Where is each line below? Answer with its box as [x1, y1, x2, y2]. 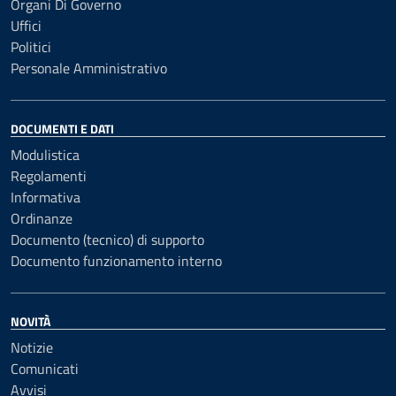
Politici [11, 36, 51, 57]
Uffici [11, 15, 42, 36]
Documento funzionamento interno [11, 250, 222, 271]
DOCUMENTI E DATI [11, 119, 114, 138]
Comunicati [11, 358, 79, 379]
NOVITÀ [11, 312, 50, 331]
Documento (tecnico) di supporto [11, 229, 204, 250]
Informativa [11, 187, 80, 208]
